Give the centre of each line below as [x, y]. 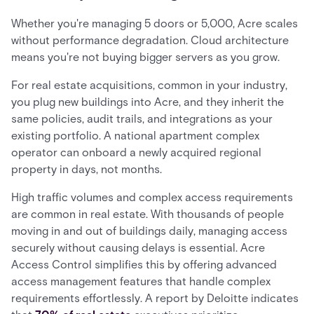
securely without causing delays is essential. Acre [138, 248]
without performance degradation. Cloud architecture [150, 40]
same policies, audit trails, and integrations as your [142, 119]
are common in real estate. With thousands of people [148, 214]
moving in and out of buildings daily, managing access [149, 231]
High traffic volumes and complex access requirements [152, 197]
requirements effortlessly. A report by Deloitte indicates [155, 298]
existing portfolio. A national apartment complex [135, 136]
